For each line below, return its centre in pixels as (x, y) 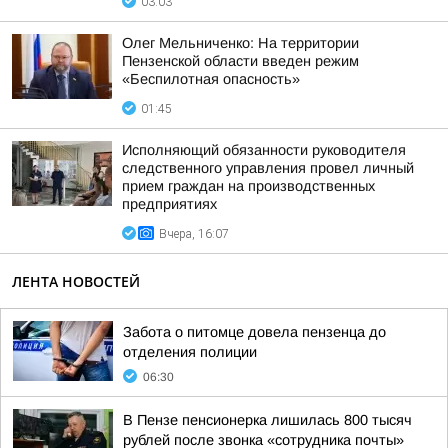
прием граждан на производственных (248, 186)
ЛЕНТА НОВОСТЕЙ (76, 281)
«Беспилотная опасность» (211, 79)
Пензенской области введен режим (240, 61)
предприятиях (169, 204)
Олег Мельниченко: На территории (240, 43)
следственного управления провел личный (268, 168)
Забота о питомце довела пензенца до (254, 332)
